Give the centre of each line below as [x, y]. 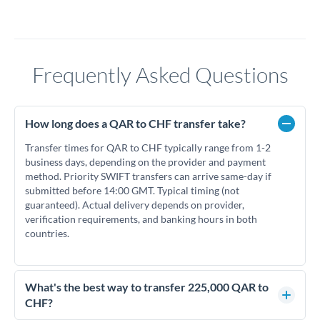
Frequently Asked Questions [160, 75]
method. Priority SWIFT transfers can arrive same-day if [148, 176]
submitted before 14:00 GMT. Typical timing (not [132, 190]
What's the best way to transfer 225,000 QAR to [147, 287]
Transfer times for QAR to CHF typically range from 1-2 [148, 147]
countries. [47, 233]
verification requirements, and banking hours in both [141, 219]
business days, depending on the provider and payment [145, 162]
